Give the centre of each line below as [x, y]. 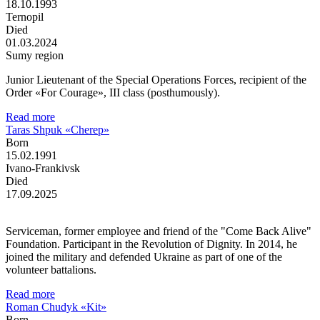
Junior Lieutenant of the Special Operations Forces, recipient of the [156, 79]
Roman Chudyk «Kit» [56, 306]
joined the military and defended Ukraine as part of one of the [144, 256]
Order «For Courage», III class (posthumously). [113, 92]
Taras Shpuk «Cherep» [57, 129]
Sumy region [35, 55]
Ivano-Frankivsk [43, 168]
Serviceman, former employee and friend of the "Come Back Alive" [159, 231]
